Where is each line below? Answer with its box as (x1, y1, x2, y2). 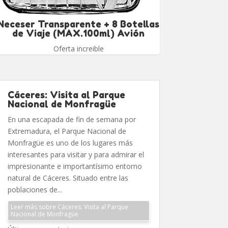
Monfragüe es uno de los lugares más (8, 137, 133, 148)
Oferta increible (53, 43, 104, 53)
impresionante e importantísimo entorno (8, 161, 142, 171)
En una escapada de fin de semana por (8, 114, 136, 124)
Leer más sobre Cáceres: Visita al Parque (11, 202, 129, 211)
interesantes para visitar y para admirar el (8, 149, 145, 159)
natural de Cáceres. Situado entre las (8, 173, 129, 183)
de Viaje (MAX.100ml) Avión (12, 27, 145, 39)
